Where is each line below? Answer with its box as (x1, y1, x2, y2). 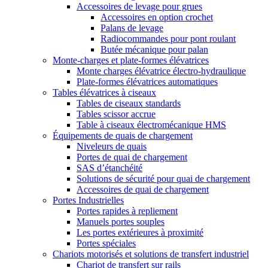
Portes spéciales (77, 238, 136, 249)
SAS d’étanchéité (77, 163, 142, 173)
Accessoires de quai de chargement (77, 184, 209, 195)
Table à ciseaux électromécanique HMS (77, 120, 226, 130)
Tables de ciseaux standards (77, 98, 181, 109)
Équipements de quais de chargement (53, 130, 193, 141)
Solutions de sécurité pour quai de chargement (77, 173, 250, 184)
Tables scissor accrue (77, 109, 156, 120)
